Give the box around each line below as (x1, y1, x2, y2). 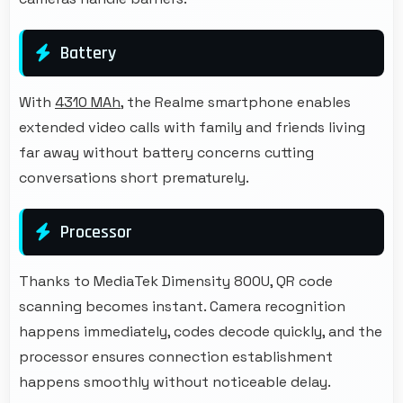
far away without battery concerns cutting (19, 142, 314, 162)
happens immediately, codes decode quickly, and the (19, 321, 382, 341)
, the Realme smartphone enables (121, 92, 351, 112)
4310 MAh (55, 92, 121, 112)
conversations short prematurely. (19, 167, 249, 187)
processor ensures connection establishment (19, 346, 333, 366)
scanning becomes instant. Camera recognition (19, 296, 345, 316)
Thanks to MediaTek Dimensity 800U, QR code (19, 271, 333, 291)
